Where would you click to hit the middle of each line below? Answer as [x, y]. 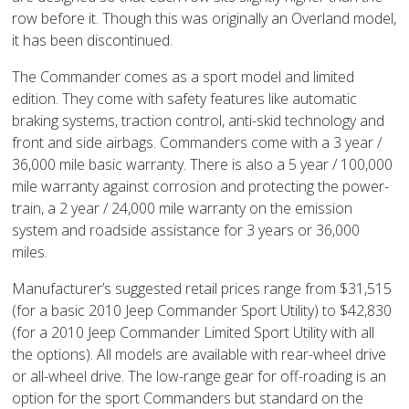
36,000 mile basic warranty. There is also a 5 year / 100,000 [203, 164]
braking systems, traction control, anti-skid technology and [199, 120]
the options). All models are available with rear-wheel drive [199, 354]
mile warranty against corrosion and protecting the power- [201, 186]
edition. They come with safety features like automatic [185, 98]
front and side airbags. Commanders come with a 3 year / [197, 142]
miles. [30, 252]
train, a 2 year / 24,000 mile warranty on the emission [183, 208]
